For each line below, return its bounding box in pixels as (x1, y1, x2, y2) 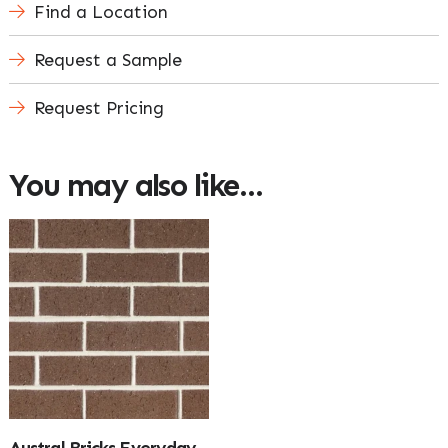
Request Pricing (33, 96, 164, 119)
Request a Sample (33, 48, 182, 71)
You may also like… (8, 166, 263, 204)
